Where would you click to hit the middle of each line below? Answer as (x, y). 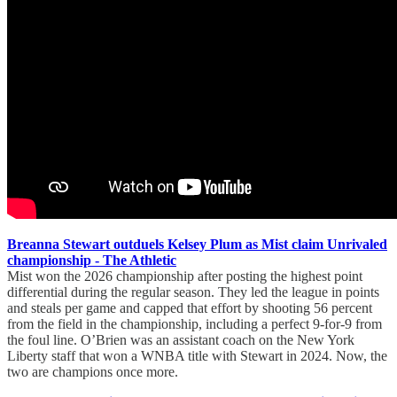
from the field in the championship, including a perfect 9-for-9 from (195, 323)
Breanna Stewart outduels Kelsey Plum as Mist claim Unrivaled (197, 244)
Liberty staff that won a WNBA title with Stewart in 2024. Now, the (197, 355)
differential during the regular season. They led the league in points (193, 292)
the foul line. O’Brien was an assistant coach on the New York (181, 339)
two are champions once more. (93, 371)
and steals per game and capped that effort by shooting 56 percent (190, 307)
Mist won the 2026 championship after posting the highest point (185, 276)
